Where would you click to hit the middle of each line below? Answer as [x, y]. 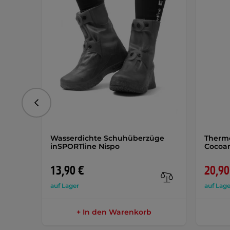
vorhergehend [61, 106]
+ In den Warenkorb [114, 212]
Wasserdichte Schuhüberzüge [107, 138]
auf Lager [65, 186]
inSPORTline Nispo [85, 146]
